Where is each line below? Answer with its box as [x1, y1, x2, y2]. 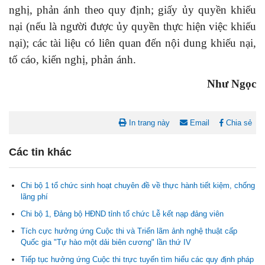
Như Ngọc [207, 77, 256, 90]
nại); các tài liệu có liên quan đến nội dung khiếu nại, [9, 36, 256, 49]
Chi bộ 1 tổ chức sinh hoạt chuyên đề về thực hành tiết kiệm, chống [21, 181, 255, 190]
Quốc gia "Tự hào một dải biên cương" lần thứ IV [21, 238, 191, 247]
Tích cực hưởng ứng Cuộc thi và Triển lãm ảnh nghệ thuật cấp [21, 227, 237, 236]
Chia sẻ [224, 118, 252, 128]
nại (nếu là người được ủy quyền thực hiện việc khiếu [9, 20, 256, 33]
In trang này [127, 118, 170, 128]
